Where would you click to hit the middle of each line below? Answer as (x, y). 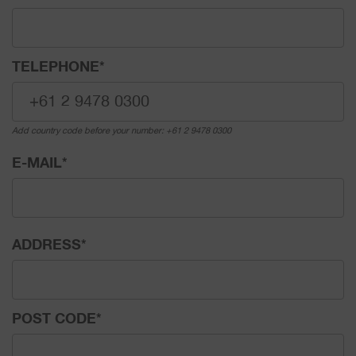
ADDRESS (46, 246)
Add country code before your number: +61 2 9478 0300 (122, 131)
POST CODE (54, 319)
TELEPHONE (56, 68)
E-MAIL (37, 164)
